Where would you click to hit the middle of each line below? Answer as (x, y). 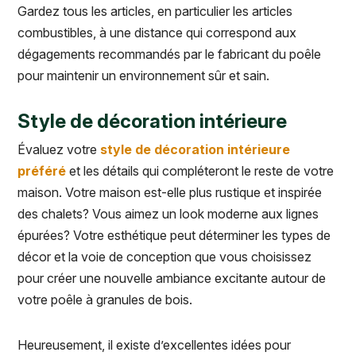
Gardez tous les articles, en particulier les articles (155, 12)
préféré (42, 171)
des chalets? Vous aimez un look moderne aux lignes (168, 214)
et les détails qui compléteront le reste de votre (200, 171)
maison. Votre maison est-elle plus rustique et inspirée (170, 193)
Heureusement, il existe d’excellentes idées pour (154, 345)
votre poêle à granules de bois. (106, 300)
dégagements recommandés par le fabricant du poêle (169, 54)
